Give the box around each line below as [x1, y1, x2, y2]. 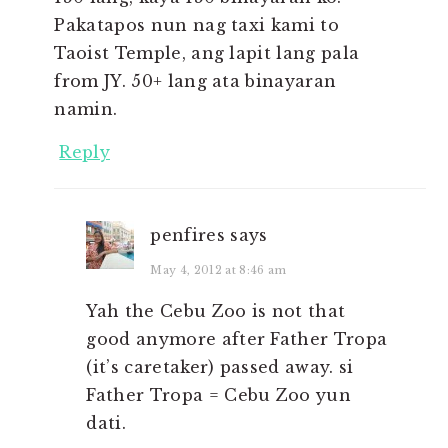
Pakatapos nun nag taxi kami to [54, 15, 339, 36]
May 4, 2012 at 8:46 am [150, 263, 287, 278]
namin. [54, 99, 118, 120]
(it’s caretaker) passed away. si [86, 357, 354, 378]
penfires [150, 225, 225, 246]
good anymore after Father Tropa [86, 329, 388, 350]
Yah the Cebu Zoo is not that [86, 301, 346, 322]
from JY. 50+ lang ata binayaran [54, 71, 337, 92]
